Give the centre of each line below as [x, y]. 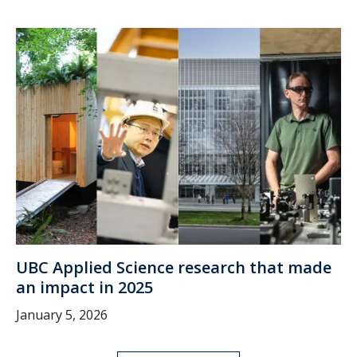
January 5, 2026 [62, 315]
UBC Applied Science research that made [174, 268]
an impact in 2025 [84, 288]
